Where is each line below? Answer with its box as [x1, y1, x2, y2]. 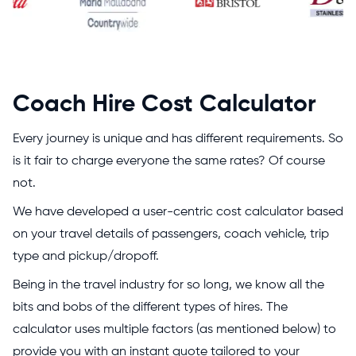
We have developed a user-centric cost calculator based [13, 205, 343, 219]
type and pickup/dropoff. [13, 250, 162, 263]
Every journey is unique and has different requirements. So [13, 132, 343, 145]
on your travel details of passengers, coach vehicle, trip [13, 227, 329, 241]
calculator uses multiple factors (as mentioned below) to [13, 323, 336, 336]
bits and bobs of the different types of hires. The [13, 300, 288, 314]
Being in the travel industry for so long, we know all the [13, 278, 324, 292]
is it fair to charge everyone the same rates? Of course [13, 154, 325, 168]
